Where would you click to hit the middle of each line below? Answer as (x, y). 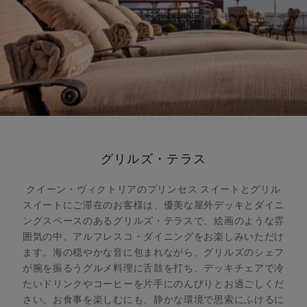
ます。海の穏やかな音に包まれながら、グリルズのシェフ (153, 253)
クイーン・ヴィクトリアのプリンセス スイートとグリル (153, 189)
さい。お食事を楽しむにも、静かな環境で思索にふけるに (153, 300)
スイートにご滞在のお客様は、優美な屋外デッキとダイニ (153, 205)
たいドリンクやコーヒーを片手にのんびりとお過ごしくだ (153, 284)
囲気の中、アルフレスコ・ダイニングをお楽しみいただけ (153, 237)
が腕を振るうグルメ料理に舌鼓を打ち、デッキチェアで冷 (153, 268)
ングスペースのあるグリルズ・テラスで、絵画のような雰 (153, 221)
